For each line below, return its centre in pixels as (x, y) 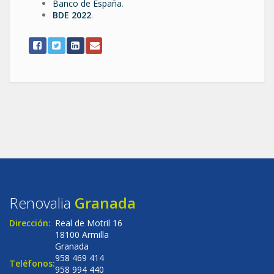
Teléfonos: (32, 263)
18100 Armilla (82, 235)
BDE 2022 (72, 15)
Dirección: (30, 223)
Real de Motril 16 (89, 223)
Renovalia (40, 203)
